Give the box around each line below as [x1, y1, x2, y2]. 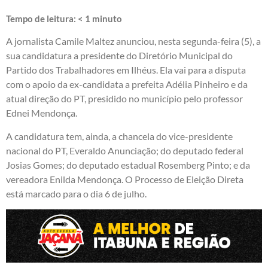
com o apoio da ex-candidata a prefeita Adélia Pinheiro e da [6, 78, 248, 90]
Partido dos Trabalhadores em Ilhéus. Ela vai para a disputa [6, 64, 246, 76]
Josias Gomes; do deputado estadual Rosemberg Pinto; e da [6, 159, 250, 170]
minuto [92, 13, 122, 25]
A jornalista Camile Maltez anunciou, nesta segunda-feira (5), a [6, 35, 261, 47]
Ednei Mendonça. [6, 107, 77, 119]
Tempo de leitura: [6, 13, 78, 25]
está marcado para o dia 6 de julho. [6, 187, 147, 199]
